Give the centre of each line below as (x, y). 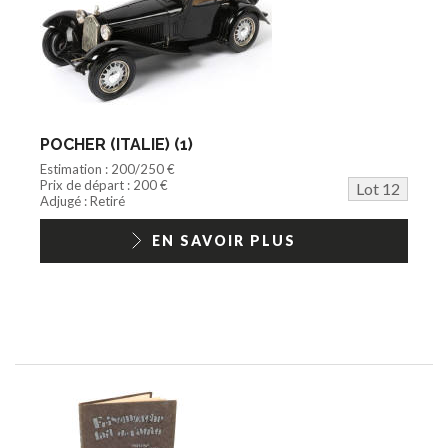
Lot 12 (378, 188)
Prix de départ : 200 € (104, 184)
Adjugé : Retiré (82, 200)
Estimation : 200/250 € (107, 168)
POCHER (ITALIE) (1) (116, 144)
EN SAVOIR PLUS (224, 240)
